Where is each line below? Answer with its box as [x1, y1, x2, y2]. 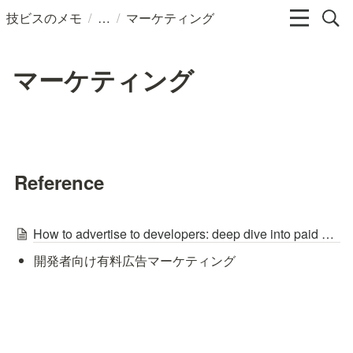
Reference [14, 169, 104, 196]
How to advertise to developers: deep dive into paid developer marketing [321, 224, 334, 243]
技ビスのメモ [6, 9, 82, 27]
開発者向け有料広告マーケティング [34, 251, 236, 270]
